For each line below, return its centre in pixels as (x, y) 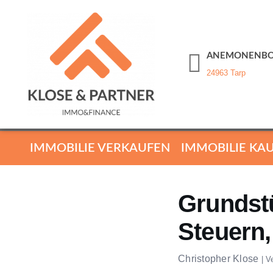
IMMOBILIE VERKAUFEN (100, 148)
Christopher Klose (218, 258)
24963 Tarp (226, 73)
